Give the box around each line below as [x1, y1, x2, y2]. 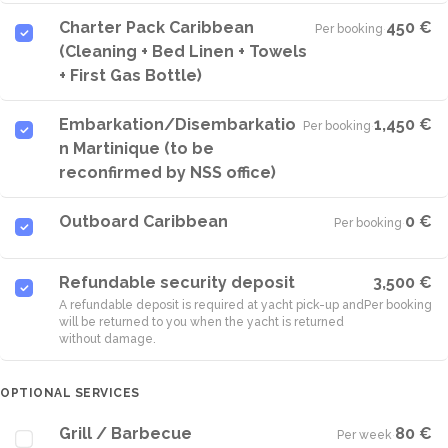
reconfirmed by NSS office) [59, 163, 276, 182]
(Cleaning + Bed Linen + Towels [59, 42, 307, 61]
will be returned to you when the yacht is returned [59, 315, 344, 329]
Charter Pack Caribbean [59, 18, 254, 37]
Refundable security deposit [59, 273, 295, 292]
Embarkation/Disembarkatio [59, 115, 296, 134]
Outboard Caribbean [59, 212, 228, 231]
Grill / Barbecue [59, 424, 192, 443]
